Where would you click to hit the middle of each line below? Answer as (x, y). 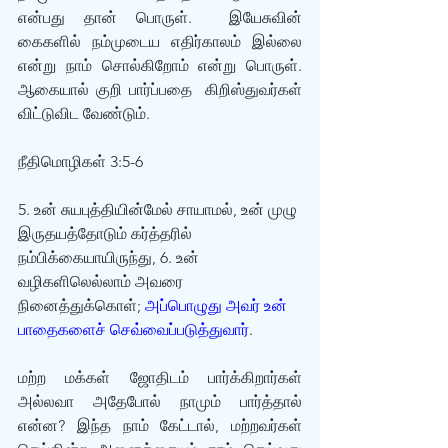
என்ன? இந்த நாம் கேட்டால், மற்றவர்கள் (160, 425)
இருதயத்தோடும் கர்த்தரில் (107, 233)
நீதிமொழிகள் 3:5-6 (80, 161)
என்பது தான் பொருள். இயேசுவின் (160, 17)
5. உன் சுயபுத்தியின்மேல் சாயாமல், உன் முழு (159, 209)
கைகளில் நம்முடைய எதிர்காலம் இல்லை (160, 41)
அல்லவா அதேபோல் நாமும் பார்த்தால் (160, 401)
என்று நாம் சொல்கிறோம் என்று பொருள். (160, 65)
